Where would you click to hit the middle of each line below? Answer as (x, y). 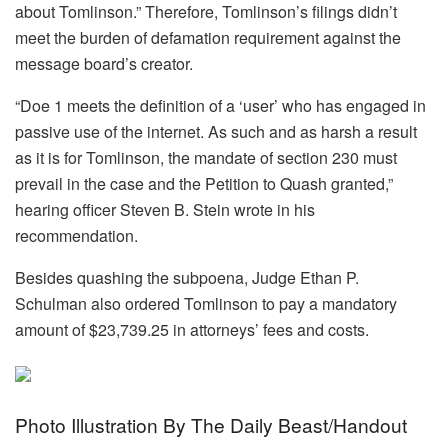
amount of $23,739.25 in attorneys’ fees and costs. (192, 330)
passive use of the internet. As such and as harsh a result (216, 132)
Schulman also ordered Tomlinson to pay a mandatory (206, 304)
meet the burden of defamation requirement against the (208, 38)
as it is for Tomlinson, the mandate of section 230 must (206, 158)
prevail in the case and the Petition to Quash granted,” (204, 184)
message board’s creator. (104, 64)
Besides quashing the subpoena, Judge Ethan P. (187, 278)
